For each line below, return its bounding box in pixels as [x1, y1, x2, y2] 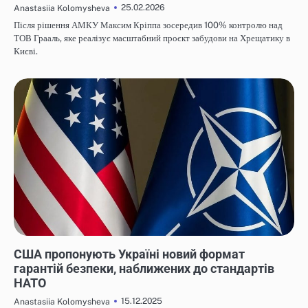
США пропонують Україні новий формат [14, 247, 245, 262]
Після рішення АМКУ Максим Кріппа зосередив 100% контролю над [14, 19, 283, 30]
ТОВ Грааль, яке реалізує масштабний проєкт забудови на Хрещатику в [14, 32, 290, 43]
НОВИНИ [19, 238, 49, 246]
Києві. [14, 45, 38, 56]
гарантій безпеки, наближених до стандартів [14, 261, 274, 276]
